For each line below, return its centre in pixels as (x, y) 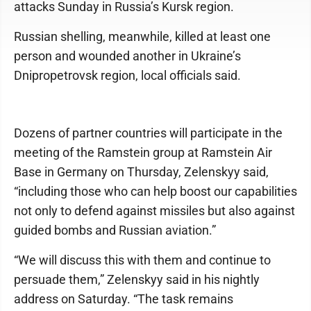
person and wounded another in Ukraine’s (127, 56)
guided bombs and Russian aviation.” (115, 230)
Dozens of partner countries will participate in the (148, 133)
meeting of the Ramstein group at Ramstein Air (143, 152)
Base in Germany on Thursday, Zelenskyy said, (141, 172)
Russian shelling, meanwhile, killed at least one (142, 36)
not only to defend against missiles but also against (154, 211)
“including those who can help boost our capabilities (155, 191)
